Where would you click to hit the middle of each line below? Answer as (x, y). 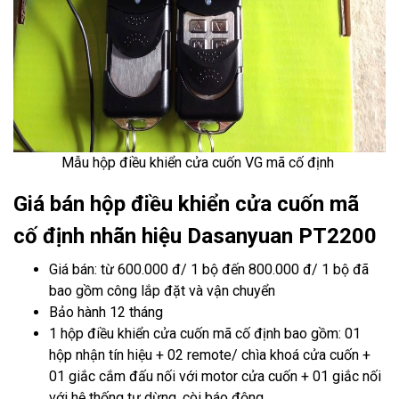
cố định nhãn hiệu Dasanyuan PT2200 (195, 236)
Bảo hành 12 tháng (106, 312)
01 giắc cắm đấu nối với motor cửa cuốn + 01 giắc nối (215, 376)
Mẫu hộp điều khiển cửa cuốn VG (162, 163)
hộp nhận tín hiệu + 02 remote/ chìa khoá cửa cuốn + (210, 355)
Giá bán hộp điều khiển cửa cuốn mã (186, 204)
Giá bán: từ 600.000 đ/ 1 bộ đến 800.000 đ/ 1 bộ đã (209, 269)
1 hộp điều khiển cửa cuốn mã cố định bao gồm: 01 (205, 334)
